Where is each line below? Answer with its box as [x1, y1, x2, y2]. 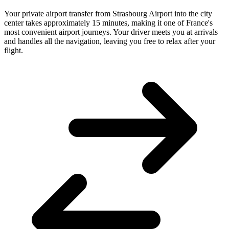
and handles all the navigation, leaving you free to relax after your [4, 36, 215, 45]
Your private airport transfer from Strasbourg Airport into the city [4, 9, 212, 18]
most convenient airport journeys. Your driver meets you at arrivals [4, 27, 218, 36]
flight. [4, 45, 23, 55]
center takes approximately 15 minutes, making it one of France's [4, 18, 213, 27]
